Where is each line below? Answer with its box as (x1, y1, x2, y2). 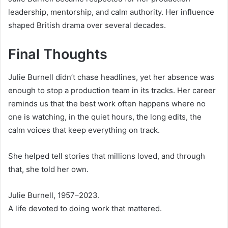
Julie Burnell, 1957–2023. (8, 190, 100, 200)
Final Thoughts (8, 46, 107, 63)
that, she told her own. (8, 164, 89, 174)
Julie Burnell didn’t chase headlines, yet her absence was (8, 72, 214, 82)
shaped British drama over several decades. (8, 20, 166, 31)
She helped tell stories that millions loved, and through (8, 151, 205, 161)
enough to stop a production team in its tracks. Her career (8, 85, 216, 95)
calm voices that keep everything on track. (8, 125, 160, 135)
